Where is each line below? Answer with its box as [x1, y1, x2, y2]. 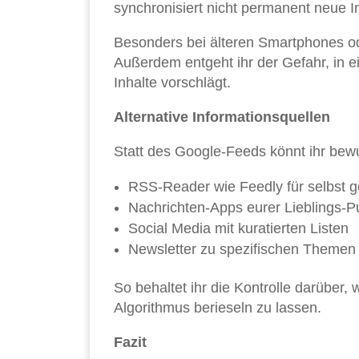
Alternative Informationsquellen [114, 109, 330, 126]
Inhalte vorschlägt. [114, 75, 231, 91]
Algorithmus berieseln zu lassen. [114, 300, 321, 317]
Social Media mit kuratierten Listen [128, 220, 349, 237]
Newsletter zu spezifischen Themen [128, 241, 356, 258]
